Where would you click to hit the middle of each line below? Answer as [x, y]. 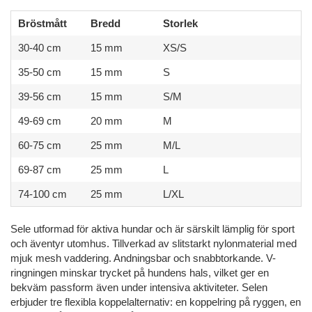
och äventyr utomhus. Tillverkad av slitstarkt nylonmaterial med [154, 244]
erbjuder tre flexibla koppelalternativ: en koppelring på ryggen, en [156, 302]
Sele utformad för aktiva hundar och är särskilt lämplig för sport [153, 229]
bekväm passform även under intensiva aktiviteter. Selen [139, 288]
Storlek [180, 24]
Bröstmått [42, 24]
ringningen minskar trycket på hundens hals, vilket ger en [140, 273]
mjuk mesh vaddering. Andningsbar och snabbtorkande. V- [143, 258]
